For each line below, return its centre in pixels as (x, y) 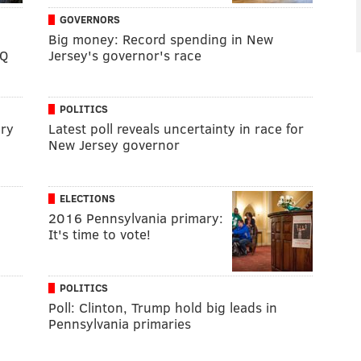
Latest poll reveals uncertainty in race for (176, 128)
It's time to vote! (100, 234)
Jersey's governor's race (125, 55)
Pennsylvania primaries (120, 323)
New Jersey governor (114, 144)
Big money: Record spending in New (161, 39)
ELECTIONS (87, 198)
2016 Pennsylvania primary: (136, 218)
